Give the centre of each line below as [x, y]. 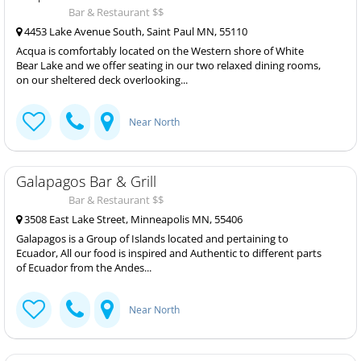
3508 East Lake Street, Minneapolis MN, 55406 [132, 219]
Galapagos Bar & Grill [86, 181]
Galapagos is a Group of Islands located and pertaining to [152, 239]
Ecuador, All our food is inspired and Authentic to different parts [169, 253]
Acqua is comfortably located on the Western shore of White [160, 51]
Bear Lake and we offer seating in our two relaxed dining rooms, [168, 65]
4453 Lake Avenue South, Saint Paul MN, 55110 [135, 31]
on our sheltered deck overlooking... [102, 80]
